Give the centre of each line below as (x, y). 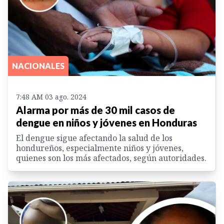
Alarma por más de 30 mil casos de (95, 110)
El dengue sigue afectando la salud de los (94, 138)
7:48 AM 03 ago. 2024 (51, 97)
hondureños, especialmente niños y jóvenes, (100, 148)
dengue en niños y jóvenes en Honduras (106, 123)
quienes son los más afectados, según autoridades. (111, 158)
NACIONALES (38, 66)
